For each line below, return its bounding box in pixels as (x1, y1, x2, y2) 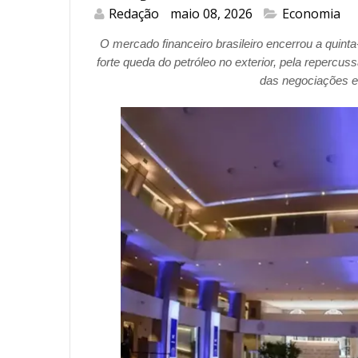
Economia (282, 5, 340, 22)
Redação (109, 5, 159, 22)
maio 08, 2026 (170, 5, 253, 22)
